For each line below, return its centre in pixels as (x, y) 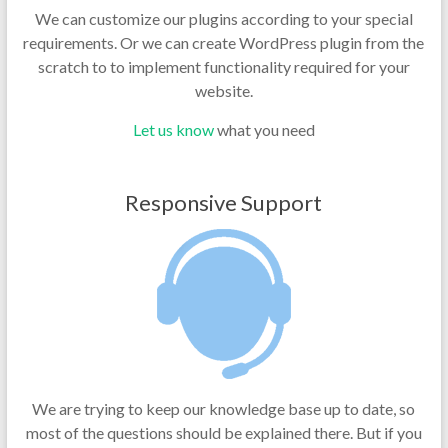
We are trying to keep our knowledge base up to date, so (224, 408)
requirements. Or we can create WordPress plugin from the (224, 42)
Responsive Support (224, 202)
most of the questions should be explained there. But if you (223, 432)
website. (223, 90)
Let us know (173, 129)
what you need (264, 129)
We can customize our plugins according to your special (223, 18)
